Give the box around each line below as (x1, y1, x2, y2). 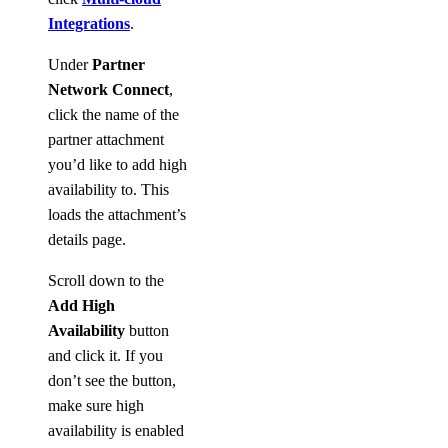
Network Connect (48, 81, 169, 99)
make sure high (48, 397, 144, 415)
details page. (48, 231, 126, 249)
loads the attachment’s (48, 206, 186, 224)
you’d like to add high (48, 156, 187, 174)
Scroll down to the (48, 272, 164, 290)
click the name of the (48, 106, 179, 124)
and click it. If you (48, 347, 163, 365)
